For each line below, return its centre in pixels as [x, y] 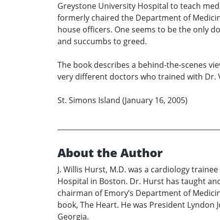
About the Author [110, 153]
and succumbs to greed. [102, 41]
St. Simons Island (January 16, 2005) [123, 100]
